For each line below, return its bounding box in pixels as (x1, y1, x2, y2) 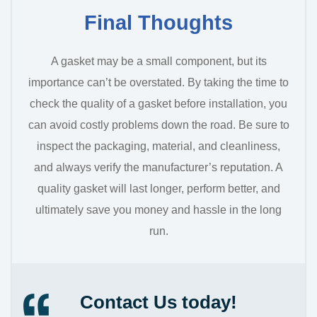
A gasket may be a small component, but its (50, 54, 267, 67)
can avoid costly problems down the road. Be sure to (28, 118, 289, 131)
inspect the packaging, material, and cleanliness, (37, 139, 280, 152)
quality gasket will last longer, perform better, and (37, 182, 280, 195)
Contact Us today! (80, 292, 237, 312)
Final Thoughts (84, 11, 233, 34)
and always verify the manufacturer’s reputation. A (34, 161, 283, 173)
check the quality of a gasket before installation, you (30, 97, 287, 110)
